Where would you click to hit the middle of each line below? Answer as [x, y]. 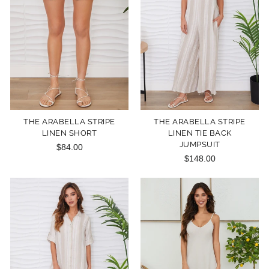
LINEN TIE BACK [200, 133]
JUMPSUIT [200, 144]
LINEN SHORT [69, 133]
